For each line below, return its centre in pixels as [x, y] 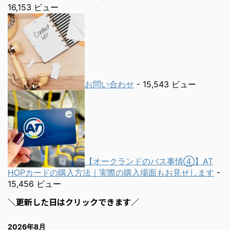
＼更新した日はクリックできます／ [73, 202]
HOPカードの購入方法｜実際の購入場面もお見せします [111, 173]
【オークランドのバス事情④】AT [149, 161]
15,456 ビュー [34, 184]
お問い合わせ [109, 84]
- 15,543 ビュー [165, 84]
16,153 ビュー [33, 7]
